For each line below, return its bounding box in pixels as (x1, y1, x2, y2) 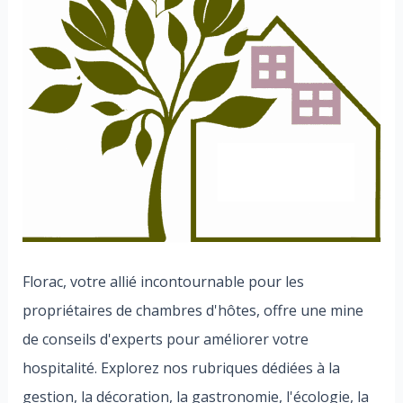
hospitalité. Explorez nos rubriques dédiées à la (22, 357, 340, 378)
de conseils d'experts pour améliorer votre (22, 328, 309, 349)
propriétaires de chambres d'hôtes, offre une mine (22, 300, 363, 320)
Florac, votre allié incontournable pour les (22, 271, 304, 291)
